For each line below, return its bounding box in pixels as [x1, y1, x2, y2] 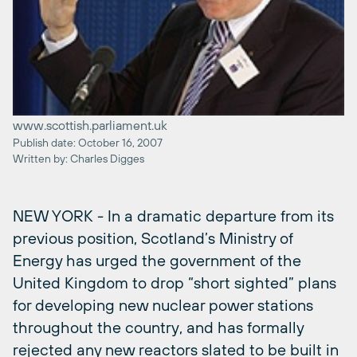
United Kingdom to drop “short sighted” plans [13, 273, 336, 292]
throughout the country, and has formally [13, 317, 304, 336]
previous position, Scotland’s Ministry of [13, 228, 293, 247]
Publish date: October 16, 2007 [13, 135, 163, 149]
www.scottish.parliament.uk [13, 117, 167, 132]
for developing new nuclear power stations [13, 295, 313, 314]
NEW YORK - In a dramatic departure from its [13, 206, 334, 225]
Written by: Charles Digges [13, 151, 144, 165]
